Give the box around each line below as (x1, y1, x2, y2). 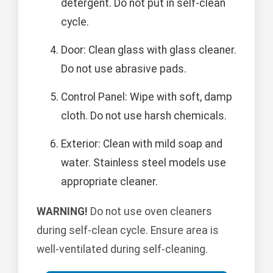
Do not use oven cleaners (88, 205, 212, 218)
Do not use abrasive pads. (61, 63, 186, 76)
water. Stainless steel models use (61, 157, 226, 169)
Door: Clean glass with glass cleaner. (61, 44, 236, 57)
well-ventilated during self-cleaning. (37, 243, 208, 256)
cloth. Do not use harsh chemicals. (61, 110, 227, 122)
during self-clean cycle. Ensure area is (37, 224, 219, 237)
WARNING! (37, 205, 88, 218)
